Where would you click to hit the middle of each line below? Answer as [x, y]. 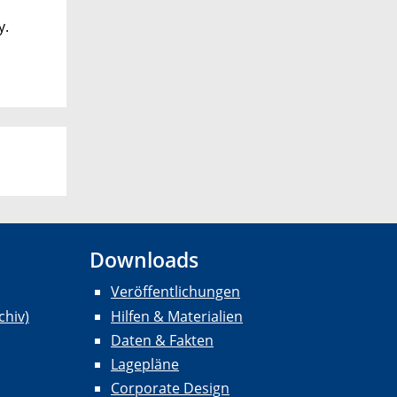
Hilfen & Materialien [177, 316]
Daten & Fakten [162, 340]
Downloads [144, 260]
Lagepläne [145, 364]
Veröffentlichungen [175, 292]
